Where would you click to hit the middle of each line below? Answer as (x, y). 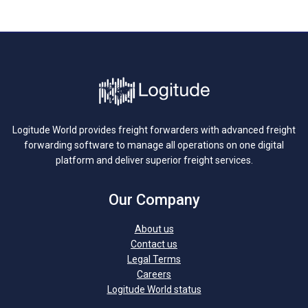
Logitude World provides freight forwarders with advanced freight (154, 130)
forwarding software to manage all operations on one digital (154, 145)
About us (154, 229)
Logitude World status (154, 289)
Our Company (154, 199)
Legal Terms (154, 259)
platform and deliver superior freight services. (154, 160)
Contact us (154, 244)
